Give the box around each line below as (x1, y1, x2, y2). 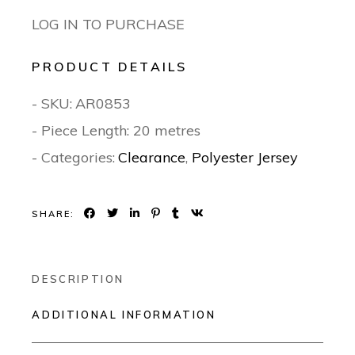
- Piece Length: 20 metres (32, 121, 201, 140)
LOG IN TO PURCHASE (32, 15, 185, 34)
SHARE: (32, 208, 75, 219)
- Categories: (32, 148, 116, 167)
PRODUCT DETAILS (32, 59, 188, 75)
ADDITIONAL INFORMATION (32, 308, 216, 322)
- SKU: (32, 94, 73, 113)
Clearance (118, 148, 186, 167)
